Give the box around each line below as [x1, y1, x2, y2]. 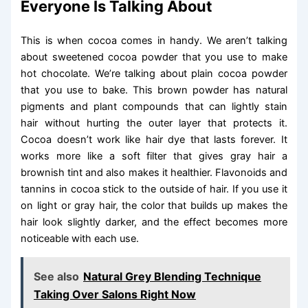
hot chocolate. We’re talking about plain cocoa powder [21, 67, 287, 80]
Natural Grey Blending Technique [83, 269, 262, 283]
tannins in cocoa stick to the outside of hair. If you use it [21, 183, 287, 196]
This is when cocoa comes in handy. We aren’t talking [21, 34, 287, 47]
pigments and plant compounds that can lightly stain [21, 100, 287, 113]
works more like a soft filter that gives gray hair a [21, 150, 287, 163]
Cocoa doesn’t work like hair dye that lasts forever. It [21, 133, 287, 146]
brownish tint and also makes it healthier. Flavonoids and [21, 166, 287, 179]
